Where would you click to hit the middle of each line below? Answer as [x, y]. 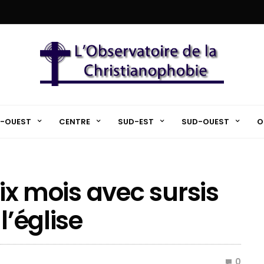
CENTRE [74, 121]
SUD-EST [136, 121]
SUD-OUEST [205, 121]
